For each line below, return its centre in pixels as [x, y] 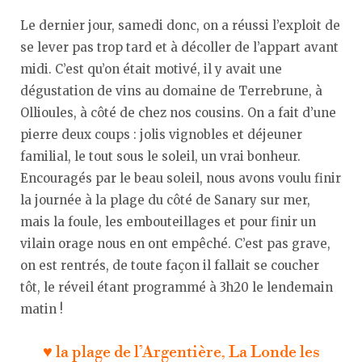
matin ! [42, 309]
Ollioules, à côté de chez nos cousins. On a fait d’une [178, 112]
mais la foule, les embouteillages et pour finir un [168, 221]
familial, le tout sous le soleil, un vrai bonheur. [160, 156]
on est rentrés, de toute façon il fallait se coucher [170, 265]
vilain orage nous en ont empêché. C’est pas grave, [175, 243]
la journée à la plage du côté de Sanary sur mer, [165, 200]
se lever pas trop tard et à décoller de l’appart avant [179, 47]
